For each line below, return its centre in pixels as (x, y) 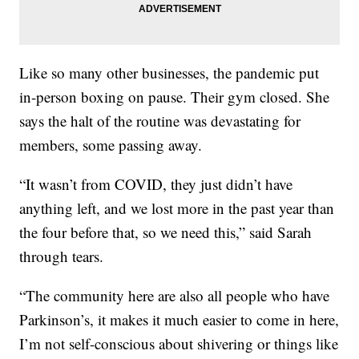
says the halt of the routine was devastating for (160, 120)
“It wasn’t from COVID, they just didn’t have (156, 184)
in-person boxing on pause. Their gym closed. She (175, 96)
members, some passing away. (111, 144)
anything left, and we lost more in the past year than (177, 208)
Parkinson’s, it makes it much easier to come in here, (179, 319)
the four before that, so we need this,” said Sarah (166, 232)
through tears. (62, 256)
